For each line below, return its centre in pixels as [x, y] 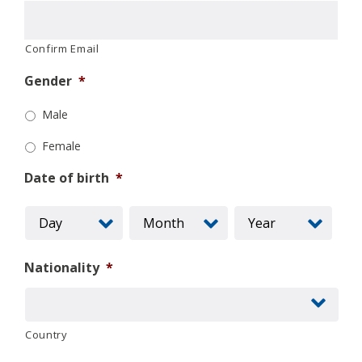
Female [61, 145]
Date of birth [67, 177]
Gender [48, 80]
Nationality [62, 267]
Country [46, 334]
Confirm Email [62, 48]
